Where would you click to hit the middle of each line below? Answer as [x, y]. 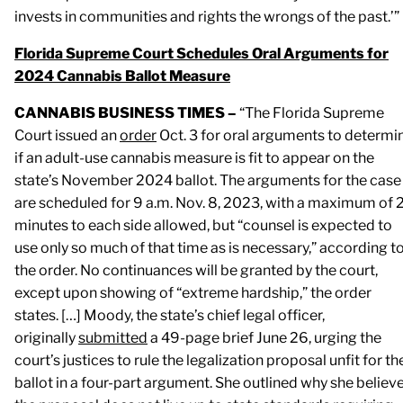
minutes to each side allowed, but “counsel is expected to [203, 225]
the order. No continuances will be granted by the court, [196, 270]
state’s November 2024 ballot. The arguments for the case [208, 180]
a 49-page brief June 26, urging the [264, 337]
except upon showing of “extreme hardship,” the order [193, 292]
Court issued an [67, 135]
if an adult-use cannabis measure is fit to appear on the [194, 157]
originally [46, 337]
